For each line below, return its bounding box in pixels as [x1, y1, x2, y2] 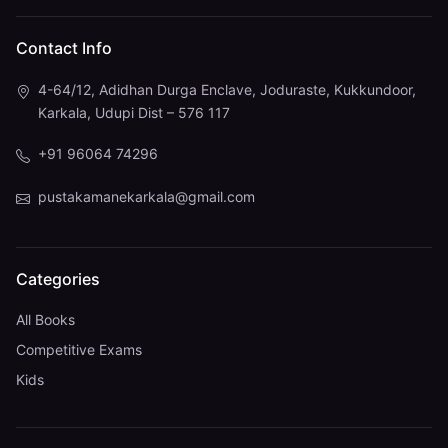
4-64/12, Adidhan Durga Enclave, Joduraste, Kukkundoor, [38, 80, 416, 98]
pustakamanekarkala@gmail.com [38, 187, 255, 205]
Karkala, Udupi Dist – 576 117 [38, 103, 230, 121]
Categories [16, 269, 100, 290]
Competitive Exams [16, 340, 142, 358]
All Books [16, 311, 75, 329]
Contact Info [16, 37, 112, 58]
